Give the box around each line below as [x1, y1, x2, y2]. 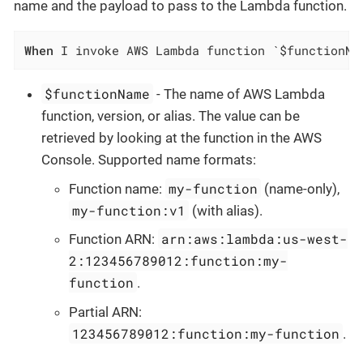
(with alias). [189, 202, 263, 219]
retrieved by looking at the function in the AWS [41, 130, 322, 147]
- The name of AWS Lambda [153, 86, 326, 103]
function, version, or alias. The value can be [41, 108, 300, 125]
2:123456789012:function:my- [69, 252, 288, 270]
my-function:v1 [72, 201, 186, 219]
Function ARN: [69, 231, 158, 248]
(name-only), [261, 180, 340, 197]
